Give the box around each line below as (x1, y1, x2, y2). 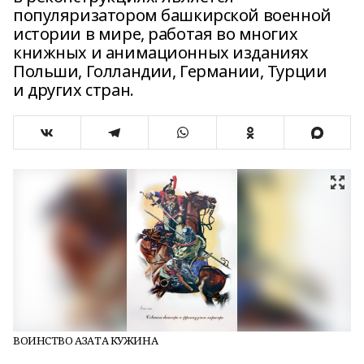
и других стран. (13, 79, 134, 101)
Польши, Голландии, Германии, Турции (13, 60, 327, 82)
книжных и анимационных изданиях (13, 41, 309, 63)
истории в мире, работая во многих (13, 23, 298, 45)
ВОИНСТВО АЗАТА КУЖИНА (13, 333, 158, 348)
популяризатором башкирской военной (13, 4, 331, 26)
